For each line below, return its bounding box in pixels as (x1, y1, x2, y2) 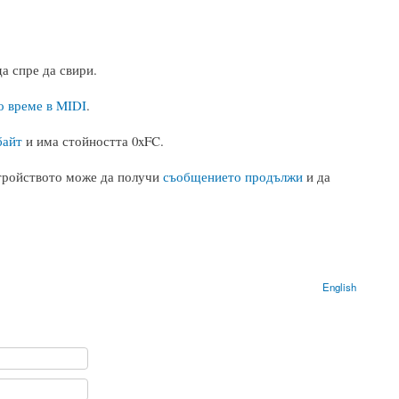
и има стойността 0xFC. (21, 132, 164, 151)
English (322, 280, 357, 295)
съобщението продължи (162, 167, 303, 186)
